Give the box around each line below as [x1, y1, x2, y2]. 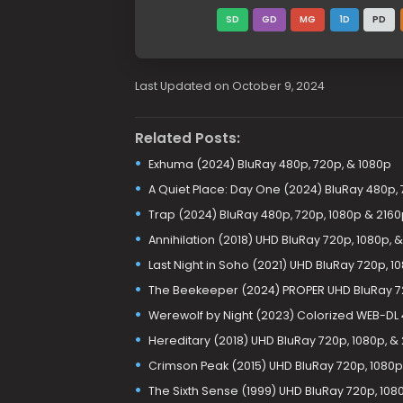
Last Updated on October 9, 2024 [134, 78, 325, 94]
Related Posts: [134, 128, 240, 148]
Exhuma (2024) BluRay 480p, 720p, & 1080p [148, 156, 391, 172]
